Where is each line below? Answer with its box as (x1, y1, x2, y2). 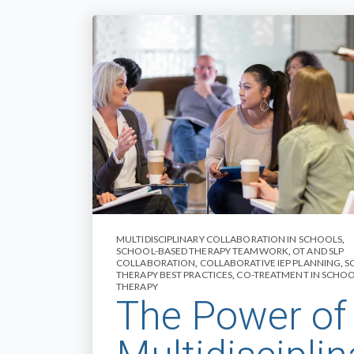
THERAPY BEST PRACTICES (116, 269, 233, 281)
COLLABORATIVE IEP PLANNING (199, 257, 341, 269)
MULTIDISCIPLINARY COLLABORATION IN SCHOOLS (116, 233, 343, 246)
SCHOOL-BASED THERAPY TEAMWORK (116, 245, 288, 258)
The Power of (116, 293, 346, 340)
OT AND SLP (292, 245, 345, 258)
